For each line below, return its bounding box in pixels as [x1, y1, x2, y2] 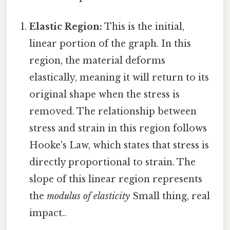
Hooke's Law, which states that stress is [29, 140, 209, 151]
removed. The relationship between [29, 106, 197, 118]
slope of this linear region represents [29, 174, 203, 185]
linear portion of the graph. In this [29, 38, 191, 50]
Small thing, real [130, 190, 210, 202]
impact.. [29, 207, 67, 219]
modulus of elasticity [47, 190, 130, 202]
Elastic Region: [29, 21, 103, 33]
